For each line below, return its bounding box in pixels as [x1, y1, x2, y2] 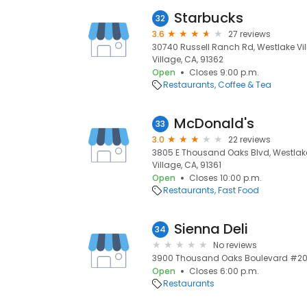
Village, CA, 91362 [152, 53, 223, 65]
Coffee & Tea [218, 79, 271, 90]
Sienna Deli [174, 219, 248, 238]
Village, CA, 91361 [152, 159, 221, 171]
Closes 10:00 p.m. [189, 172, 262, 184]
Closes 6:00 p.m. [189, 265, 259, 277]
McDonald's [174, 114, 254, 133]
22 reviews [228, 134, 271, 145]
